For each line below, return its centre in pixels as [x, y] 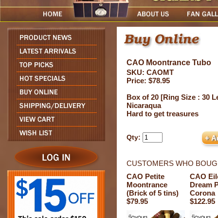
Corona [202, 193]
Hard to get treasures [163, 114]
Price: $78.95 [148, 81]
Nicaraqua [144, 105]
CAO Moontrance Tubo [169, 63]
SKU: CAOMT [150, 72]
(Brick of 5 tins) [153, 193]
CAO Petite [145, 176]
